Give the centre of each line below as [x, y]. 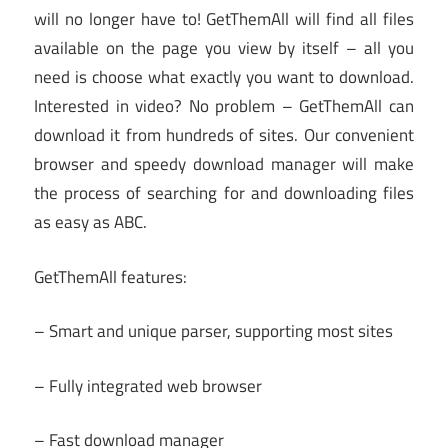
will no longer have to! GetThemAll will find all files [224, 19]
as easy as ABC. [90, 222]
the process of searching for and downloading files [224, 193]
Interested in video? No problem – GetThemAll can [224, 106]
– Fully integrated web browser [148, 385]
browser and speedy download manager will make [224, 164]
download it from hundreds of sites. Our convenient [224, 135]
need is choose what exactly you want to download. [224, 77]
